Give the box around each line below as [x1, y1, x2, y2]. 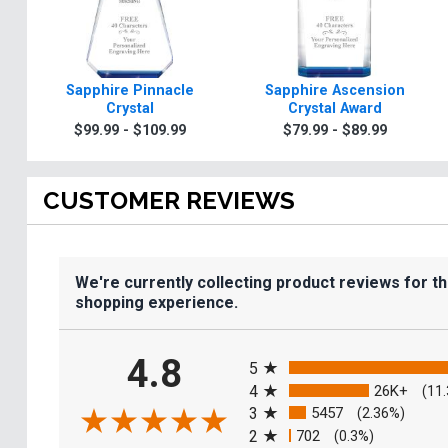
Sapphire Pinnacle [65, 82, 194, 100]
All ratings [248, 340, 318, 360]
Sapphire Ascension [264, 82, 405, 100]
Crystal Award [287, 100, 382, 118]
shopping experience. [75, 293, 238, 313]
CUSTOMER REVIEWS [43, 186, 295, 216]
